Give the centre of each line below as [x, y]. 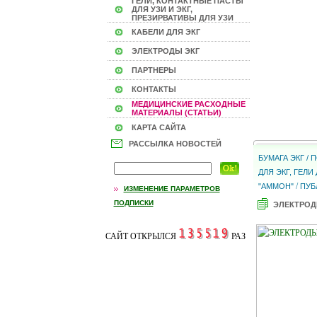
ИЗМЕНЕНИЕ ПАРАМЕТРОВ [172, 189]
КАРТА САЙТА [158, 127]
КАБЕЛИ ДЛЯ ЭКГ [166, 32]
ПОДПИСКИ [133, 203]
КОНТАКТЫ [154, 89]
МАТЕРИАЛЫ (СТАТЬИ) [176, 113]
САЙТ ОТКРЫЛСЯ [142, 236]
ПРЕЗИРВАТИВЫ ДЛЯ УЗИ [182, 18]
